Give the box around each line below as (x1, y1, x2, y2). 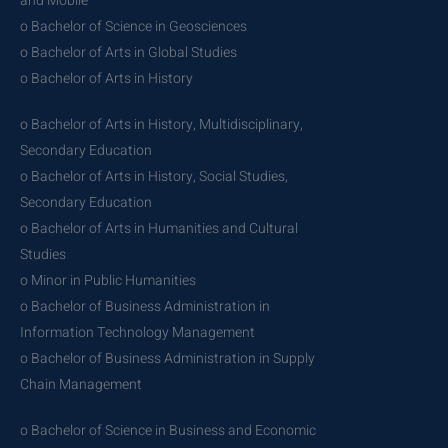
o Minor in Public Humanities (20, 269, 196, 291)
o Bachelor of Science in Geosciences (20, 15, 247, 37)
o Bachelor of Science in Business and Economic (20, 419, 316, 441)
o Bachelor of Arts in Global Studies (20, 41, 237, 63)
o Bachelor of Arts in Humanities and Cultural (20, 217, 298, 239)
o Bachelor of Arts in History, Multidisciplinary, (20, 113, 303, 135)
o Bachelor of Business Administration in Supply (20, 347, 315, 369)
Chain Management (20, 373, 142, 395)
